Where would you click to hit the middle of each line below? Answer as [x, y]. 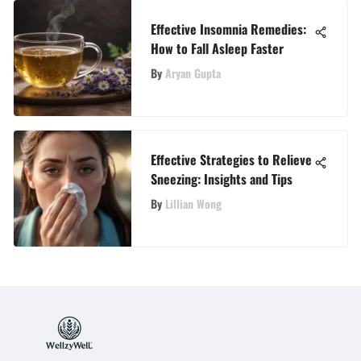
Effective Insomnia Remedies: [228, 29]
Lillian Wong [193, 203]
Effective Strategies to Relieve [231, 159]
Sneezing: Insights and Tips [222, 178]
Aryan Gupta [193, 73]
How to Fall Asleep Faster [217, 48]
